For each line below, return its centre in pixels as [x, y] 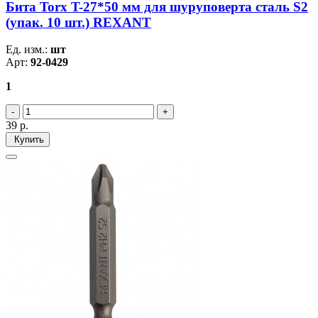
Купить [28, 140]
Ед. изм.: [28, 50]
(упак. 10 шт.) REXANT [78, 22]
